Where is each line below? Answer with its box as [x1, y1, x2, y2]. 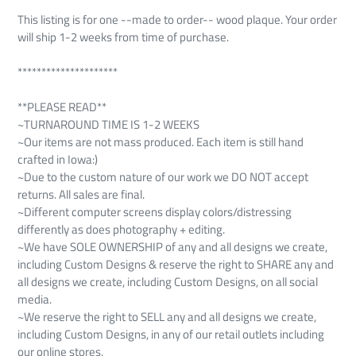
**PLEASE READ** [17, 98, 106, 117]
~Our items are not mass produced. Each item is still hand [17, 133, 304, 152]
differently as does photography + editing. [17, 220, 225, 239]
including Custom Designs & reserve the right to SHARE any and [17, 255, 334, 274]
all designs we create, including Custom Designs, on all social [17, 273, 318, 292]
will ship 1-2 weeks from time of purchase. [17, 28, 231, 47]
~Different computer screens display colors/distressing [17, 203, 292, 222]
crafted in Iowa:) [17, 150, 98, 169]
